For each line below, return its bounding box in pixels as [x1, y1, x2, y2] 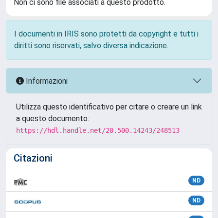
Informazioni [24, 76, 68, 86]
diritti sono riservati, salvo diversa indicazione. [14, 41, 168, 50]
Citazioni [14, 152, 53, 164]
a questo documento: [16, 114, 89, 123]
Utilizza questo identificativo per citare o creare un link [16, 102, 202, 111]
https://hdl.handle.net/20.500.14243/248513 [16, 127, 180, 134]
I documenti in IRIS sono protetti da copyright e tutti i [14, 29, 199, 38]
